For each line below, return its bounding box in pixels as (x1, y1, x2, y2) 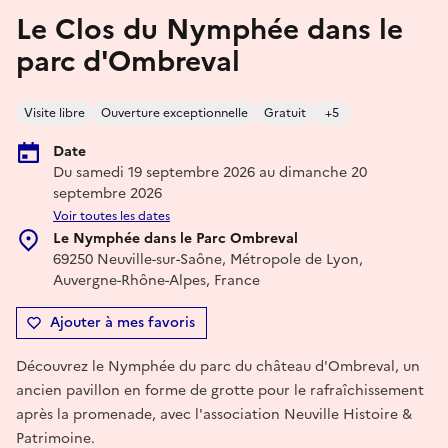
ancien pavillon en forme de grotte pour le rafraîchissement (16, 379, 424, 401)
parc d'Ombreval (16, 39, 240, 82)
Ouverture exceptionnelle (101, 103, 248, 122)
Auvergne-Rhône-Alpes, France (53, 269, 260, 291)
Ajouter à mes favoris (50, 311, 195, 333)
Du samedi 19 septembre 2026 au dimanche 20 (53, 161, 367, 183)
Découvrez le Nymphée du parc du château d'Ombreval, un (16, 355, 420, 377)
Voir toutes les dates (53, 206, 170, 225)
